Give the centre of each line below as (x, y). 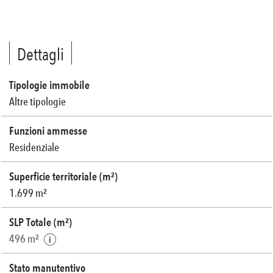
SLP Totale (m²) (41, 222)
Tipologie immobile (49, 85)
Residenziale (34, 147)
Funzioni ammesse (48, 131)
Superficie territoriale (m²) (63, 177)
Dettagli (41, 55)
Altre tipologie (37, 102)
